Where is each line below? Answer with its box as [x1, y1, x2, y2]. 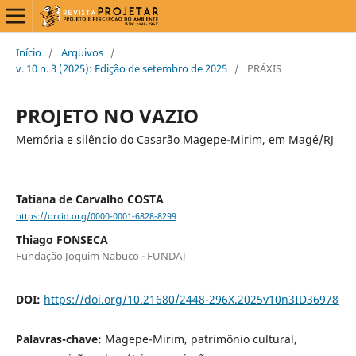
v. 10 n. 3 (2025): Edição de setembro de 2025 [15, 60, 227, 75]
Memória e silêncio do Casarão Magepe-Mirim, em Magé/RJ [15, 131, 334, 147]
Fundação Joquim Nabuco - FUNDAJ [15, 249, 186, 264]
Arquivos [60, 44, 103, 60]
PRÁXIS [246, 60, 281, 75]
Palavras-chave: [15, 331, 105, 347]
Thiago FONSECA [15, 232, 108, 248]
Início [15, 44, 41, 60]
